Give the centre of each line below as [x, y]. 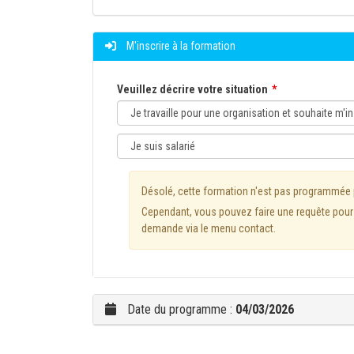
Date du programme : [180, 309]
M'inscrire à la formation [180, 46]
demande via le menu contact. [209, 228]
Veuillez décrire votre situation [192, 89]
